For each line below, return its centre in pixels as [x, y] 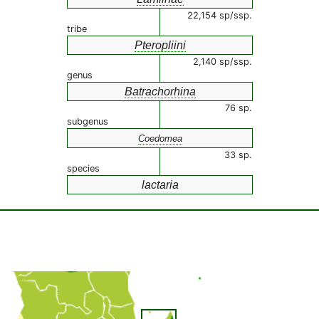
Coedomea [160, 138]
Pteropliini [160, 45]
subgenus [88, 121]
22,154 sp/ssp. [220, 15]
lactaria [160, 185]
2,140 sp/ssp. [223, 62]
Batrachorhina [160, 91]
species [83, 168]
